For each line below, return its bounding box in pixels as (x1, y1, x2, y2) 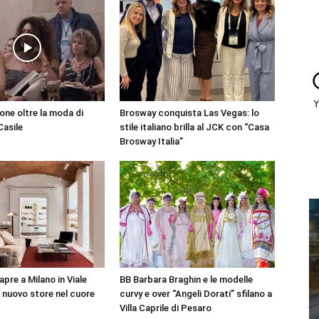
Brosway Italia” (120, 136, 183, 147)
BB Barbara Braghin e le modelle (120, 274, 253, 285)
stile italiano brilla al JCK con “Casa (120, 122, 269, 132)
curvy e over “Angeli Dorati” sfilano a (120, 288, 272, 299)
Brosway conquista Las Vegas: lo (120, 108, 259, 118)
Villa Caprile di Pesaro (120, 303, 211, 313)
